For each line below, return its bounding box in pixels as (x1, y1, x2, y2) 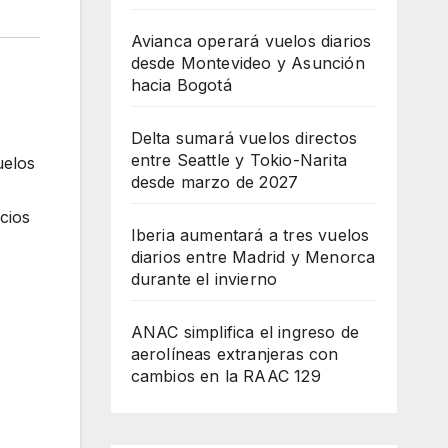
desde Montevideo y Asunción (130, 53, 365, 73)
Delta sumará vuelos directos (130, 128, 358, 148)
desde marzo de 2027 (130, 172, 299, 192)
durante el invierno (130, 269, 278, 289)
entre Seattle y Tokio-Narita (130, 150, 348, 170)
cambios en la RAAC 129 (130, 366, 321, 386)
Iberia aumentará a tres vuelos (130, 225, 370, 245)
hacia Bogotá (130, 75, 232, 95)
